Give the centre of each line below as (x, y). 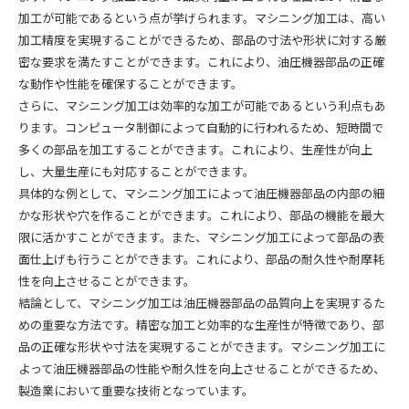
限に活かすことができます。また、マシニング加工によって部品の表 (201, 238)
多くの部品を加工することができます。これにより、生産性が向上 (195, 151)
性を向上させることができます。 (107, 282)
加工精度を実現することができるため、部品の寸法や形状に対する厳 (202, 41)
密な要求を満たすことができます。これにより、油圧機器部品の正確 (201, 63)
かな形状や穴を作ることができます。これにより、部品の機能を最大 (201, 216)
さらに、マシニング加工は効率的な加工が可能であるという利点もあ (202, 107)
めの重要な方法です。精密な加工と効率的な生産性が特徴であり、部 (201, 326)
